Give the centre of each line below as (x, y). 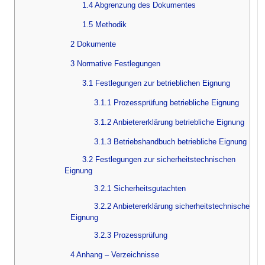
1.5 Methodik (104, 25)
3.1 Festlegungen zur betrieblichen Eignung (156, 83)
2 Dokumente (93, 44)
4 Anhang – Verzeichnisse (115, 255)
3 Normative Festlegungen (115, 64)
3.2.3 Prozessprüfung (131, 235)
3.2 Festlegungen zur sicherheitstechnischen (159, 160)
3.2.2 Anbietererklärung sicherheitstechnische (172, 206)
